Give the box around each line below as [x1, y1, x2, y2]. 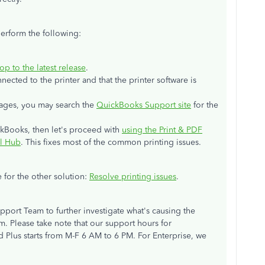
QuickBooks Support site [96, 100, 191, 110]
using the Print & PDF [122, 125, 202, 135]
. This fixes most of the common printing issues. [21, 137, 201, 147]
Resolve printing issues [89, 172, 176, 182]
